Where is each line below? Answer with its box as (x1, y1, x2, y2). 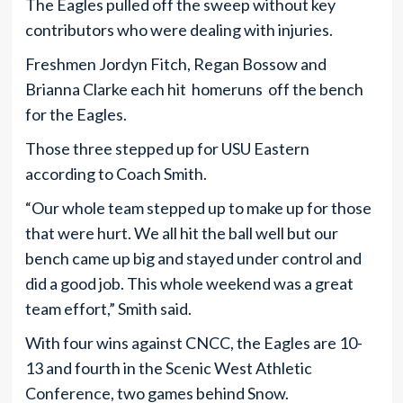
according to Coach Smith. (24, 163, 207, 184)
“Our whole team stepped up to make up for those (24, 197, 372, 218)
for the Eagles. (24, 103, 127, 124)
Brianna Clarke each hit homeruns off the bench (24, 78, 363, 99)
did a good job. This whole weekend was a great (24, 273, 354, 293)
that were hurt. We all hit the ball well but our (24, 222, 338, 243)
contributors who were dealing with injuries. (24, 19, 333, 40)
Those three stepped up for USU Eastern (24, 138, 309, 158)
